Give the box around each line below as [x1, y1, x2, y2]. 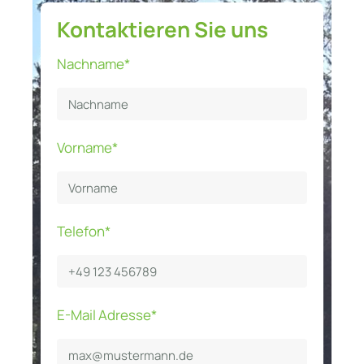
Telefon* [57, 222, 110, 241]
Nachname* [57, 54, 130, 74]
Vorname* [57, 138, 118, 158]
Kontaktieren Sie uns [57, 14, 268, 44]
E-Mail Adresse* [57, 305, 157, 325]
